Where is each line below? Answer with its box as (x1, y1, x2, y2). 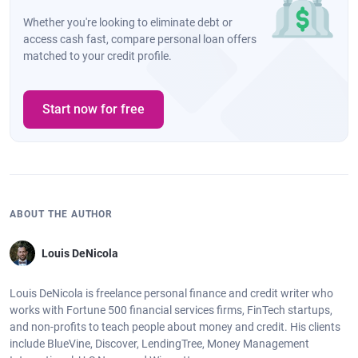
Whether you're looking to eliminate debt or (23, 16, 233, 30)
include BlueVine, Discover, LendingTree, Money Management (10, 337, 309, 351)
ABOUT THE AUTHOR (10, 209, 113, 221)
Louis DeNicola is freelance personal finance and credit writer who (10, 287, 333, 300)
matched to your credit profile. (23, 50, 172, 63)
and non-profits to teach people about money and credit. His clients (10, 320, 340, 334)
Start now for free (42, 101, 145, 117)
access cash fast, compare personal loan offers (23, 33, 257, 46)
